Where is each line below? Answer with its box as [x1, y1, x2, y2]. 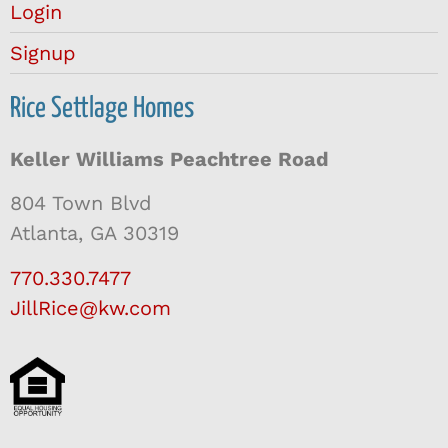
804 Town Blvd [10, 191, 152, 216]
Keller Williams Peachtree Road [10, 147, 329, 172]
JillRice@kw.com [10, 295, 171, 320]
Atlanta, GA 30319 [10, 221, 179, 246]
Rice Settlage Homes [10, 95, 194, 124]
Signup [10, 41, 76, 66]
